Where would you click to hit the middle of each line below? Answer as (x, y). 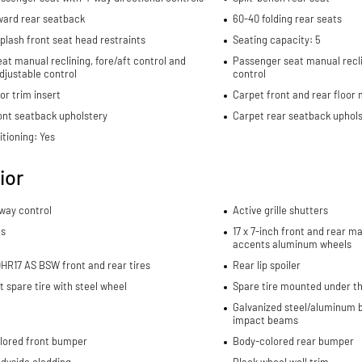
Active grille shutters (280, 210)
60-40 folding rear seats (287, 18)
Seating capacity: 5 (276, 39)
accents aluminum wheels (292, 244)
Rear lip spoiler (266, 265)
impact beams (265, 320)
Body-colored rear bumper (293, 341)
